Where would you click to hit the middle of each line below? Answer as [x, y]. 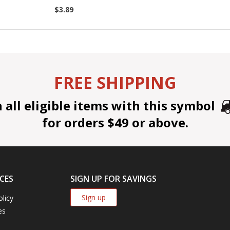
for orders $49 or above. [115, 123]
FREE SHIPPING [115, 83]
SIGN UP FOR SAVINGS [114, 178]
